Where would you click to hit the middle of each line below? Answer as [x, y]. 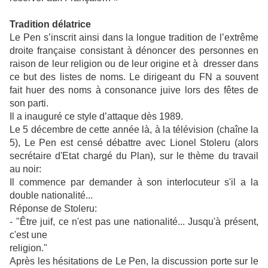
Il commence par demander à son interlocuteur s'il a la [134, 182]
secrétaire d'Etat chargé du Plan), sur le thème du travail [134, 156]
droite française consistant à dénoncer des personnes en [134, 51]
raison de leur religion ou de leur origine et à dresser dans [134, 64]
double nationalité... [51, 196]
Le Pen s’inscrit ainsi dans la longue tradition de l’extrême [134, 38]
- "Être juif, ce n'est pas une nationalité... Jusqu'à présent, [134, 222]
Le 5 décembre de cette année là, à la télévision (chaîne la [134, 130]
